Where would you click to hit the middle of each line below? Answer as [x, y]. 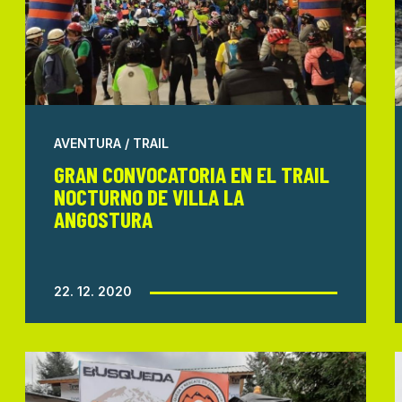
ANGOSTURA [103, 218]
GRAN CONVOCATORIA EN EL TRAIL [191, 173]
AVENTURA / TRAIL [111, 143]
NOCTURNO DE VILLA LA [149, 196]
